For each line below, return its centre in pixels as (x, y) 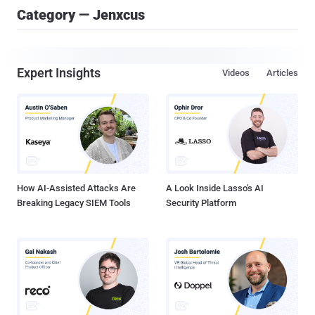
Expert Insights (59, 73)
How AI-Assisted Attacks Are (76, 188)
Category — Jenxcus (81, 15)
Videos (236, 73)
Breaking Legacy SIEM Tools (74, 203)
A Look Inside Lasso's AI (215, 188)
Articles (282, 73)
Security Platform (201, 203)
